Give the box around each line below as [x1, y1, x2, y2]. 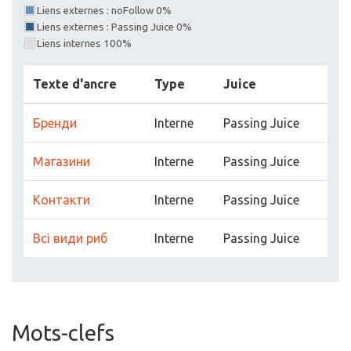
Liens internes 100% [37, 38, 132, 49]
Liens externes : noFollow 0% [37, 5, 172, 16]
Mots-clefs [12, 320, 114, 345]
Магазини [33, 154, 90, 168]
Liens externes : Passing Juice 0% [37, 21, 192, 33]
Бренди [33, 116, 77, 130]
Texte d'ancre [33, 77, 117, 91]
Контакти [33, 193, 90, 207]
